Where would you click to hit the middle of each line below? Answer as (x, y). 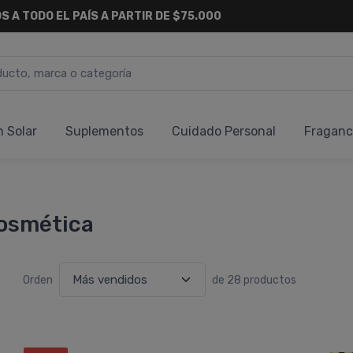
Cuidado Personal (224, 131)
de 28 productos (254, 280)
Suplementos (104, 131)
